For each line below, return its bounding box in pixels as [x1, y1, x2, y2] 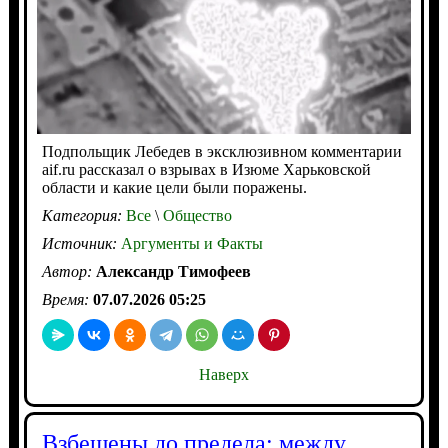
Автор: [41, 262, 96, 280]
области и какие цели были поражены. [41, 178, 307, 196]
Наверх [198, 365, 249, 383]
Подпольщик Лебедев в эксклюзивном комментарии [41, 142, 402, 160]
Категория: [41, 206, 126, 224]
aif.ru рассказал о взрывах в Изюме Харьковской [41, 160, 371, 178]
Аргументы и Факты [120, 234, 263, 252]
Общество [158, 206, 232, 224]
